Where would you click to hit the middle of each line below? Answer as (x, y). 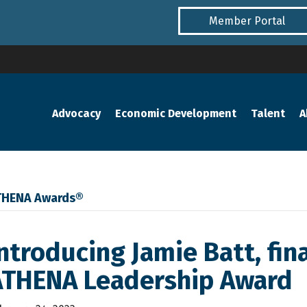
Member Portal (247, 21)
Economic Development (176, 113)
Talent (268, 113)
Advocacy (77, 113)
